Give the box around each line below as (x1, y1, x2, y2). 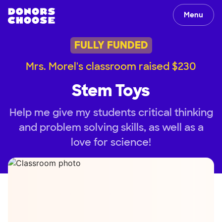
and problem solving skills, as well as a (18, 120, 204, 134)
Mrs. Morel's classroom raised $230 (26, 59, 196, 73)
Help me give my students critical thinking (9, 106, 213, 119)
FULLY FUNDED (74, 39, 148, 52)
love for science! (71, 135, 151, 149)
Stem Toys (72, 80, 150, 101)
